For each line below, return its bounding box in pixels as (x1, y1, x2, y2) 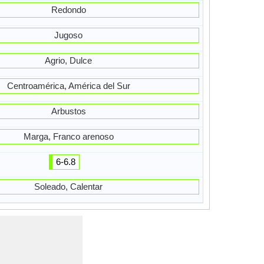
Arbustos (51, 106, 86, 116)
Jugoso (54, 30, 83, 40)
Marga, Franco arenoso (23, 131, 114, 141)
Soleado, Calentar (34, 181, 103, 192)
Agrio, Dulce (45, 55, 93, 65)
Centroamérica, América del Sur (6, 81, 130, 91)
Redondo (51, 5, 86, 15)
